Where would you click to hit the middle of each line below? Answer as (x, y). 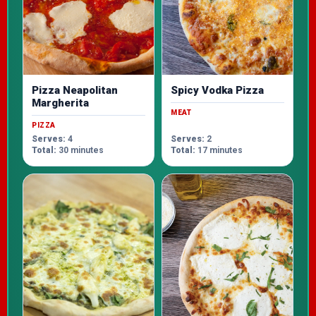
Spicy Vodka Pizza (217, 91)
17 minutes (219, 151)
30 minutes (80, 151)
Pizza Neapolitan (75, 91)
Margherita (60, 103)
